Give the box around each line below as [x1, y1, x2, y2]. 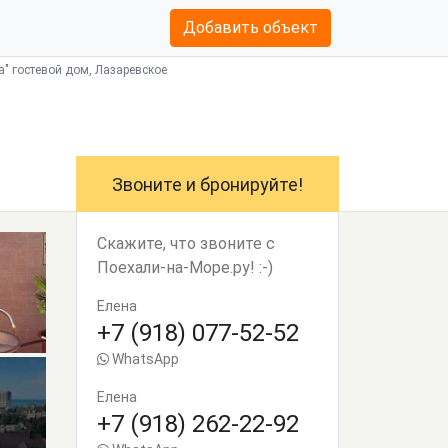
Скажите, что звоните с [97, 234, 275, 253]
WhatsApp [109, 351, 179, 367]
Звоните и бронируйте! [112, 174, 303, 195]
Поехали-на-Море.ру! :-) [97, 258, 273, 277]
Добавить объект [182, 18, 318, 37]
